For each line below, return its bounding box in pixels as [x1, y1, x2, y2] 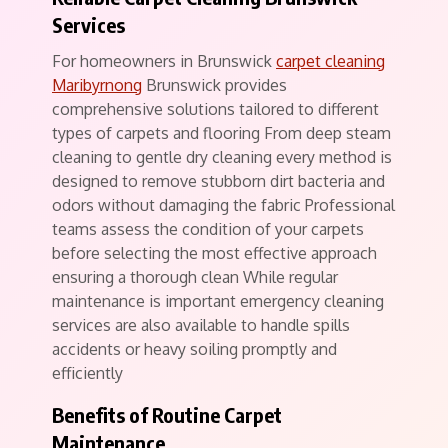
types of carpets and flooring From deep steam [52, 123, 391, 143]
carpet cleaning [276, 51, 385, 71]
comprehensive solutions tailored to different [52, 99, 379, 119]
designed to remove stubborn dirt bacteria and [52, 171, 385, 191]
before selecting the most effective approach [52, 243, 377, 263]
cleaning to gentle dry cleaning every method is [52, 147, 392, 167]
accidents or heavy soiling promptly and [52, 339, 337, 359]
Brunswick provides [142, 75, 287, 95]
